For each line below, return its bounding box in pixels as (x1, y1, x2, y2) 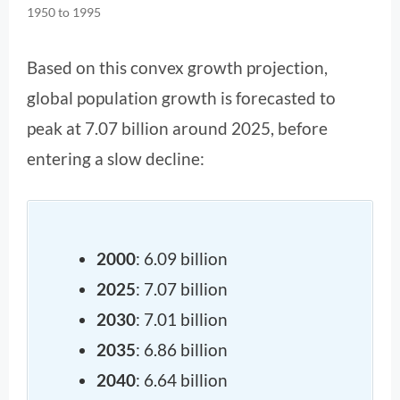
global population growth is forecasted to (27, 87, 336, 109)
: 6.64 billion (136, 370, 228, 391)
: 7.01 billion (136, 309, 228, 330)
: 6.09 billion (136, 248, 228, 270)
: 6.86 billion (136, 339, 228, 361)
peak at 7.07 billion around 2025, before (27, 118, 328, 139)
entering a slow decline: (27, 148, 204, 170)
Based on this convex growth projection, (27, 57, 328, 79)
